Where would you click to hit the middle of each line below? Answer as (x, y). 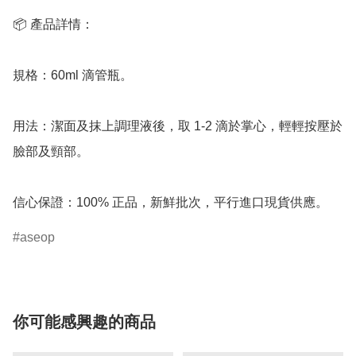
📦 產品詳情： (53, 24)
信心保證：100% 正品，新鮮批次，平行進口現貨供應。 (170, 202)
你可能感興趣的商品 (84, 321)
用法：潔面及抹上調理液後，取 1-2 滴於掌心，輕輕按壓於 (178, 126)
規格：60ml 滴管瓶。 (73, 75)
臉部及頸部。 (51, 151)
